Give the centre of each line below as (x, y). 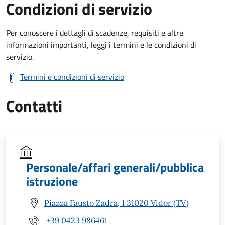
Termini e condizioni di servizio (72, 77)
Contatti (34, 106)
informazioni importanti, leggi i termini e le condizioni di (101, 44)
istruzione (52, 181)
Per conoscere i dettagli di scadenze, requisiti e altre (95, 32)
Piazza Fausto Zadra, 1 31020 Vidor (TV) (117, 203)
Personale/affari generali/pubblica (115, 167)
